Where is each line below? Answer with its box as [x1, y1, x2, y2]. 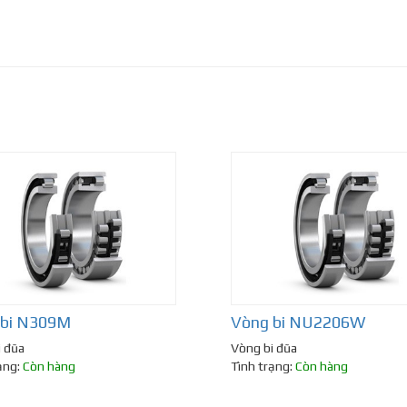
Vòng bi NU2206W [231, 313, 365, 333]
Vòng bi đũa [231, 341, 297, 356]
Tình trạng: [231, 359, 295, 374]
